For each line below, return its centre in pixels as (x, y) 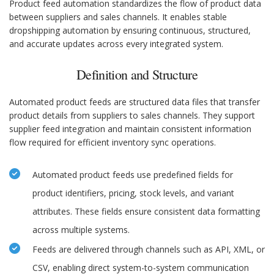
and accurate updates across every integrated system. (116, 44)
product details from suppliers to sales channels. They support (132, 116)
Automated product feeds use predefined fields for (133, 175)
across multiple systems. (81, 230)
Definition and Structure (137, 75)
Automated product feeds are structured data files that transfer (135, 102)
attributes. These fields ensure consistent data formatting (146, 212)
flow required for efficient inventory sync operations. (113, 143)
